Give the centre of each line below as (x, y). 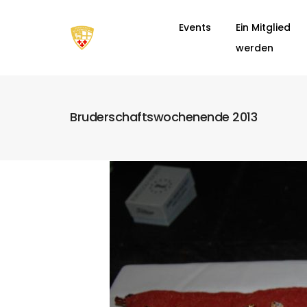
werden (254, 48)
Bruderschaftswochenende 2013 (163, 117)
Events (195, 27)
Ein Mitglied (263, 27)
